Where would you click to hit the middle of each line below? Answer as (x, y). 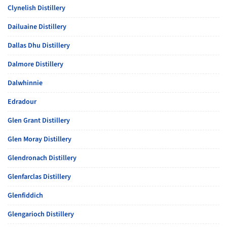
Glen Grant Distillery (39, 121)
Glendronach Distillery (42, 158)
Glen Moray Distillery (40, 139)
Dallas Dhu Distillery (39, 46)
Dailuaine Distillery (37, 27)
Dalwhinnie (25, 83)
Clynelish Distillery (36, 8)
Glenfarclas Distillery (39, 177)
